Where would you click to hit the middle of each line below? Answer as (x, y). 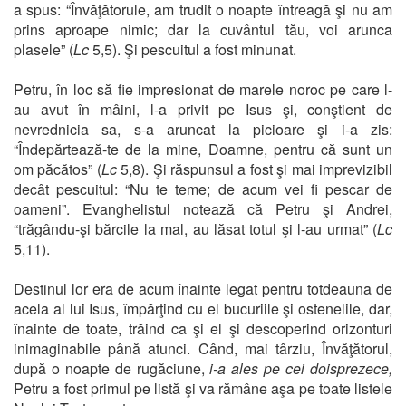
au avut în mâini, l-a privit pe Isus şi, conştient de (203, 109)
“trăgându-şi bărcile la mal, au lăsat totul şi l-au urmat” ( (195, 228)
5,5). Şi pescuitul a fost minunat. (194, 49)
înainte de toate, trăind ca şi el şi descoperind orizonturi (203, 328)
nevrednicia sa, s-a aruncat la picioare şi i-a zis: (203, 129)
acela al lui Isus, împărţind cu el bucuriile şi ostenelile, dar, (203, 308)
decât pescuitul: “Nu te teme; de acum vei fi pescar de (203, 188)
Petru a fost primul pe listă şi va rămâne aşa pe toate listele (203, 388)
